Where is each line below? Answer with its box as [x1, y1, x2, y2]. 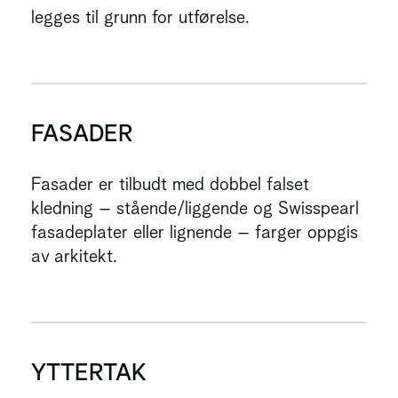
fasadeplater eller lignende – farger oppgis [31, 221, 358, 243]
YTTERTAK [31, 358, 147, 386]
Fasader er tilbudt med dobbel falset [31, 173, 309, 195]
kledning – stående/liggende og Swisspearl [31, 197, 359, 219]
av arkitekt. [31, 245, 117, 267]
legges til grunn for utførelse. [31, 6, 250, 28]
